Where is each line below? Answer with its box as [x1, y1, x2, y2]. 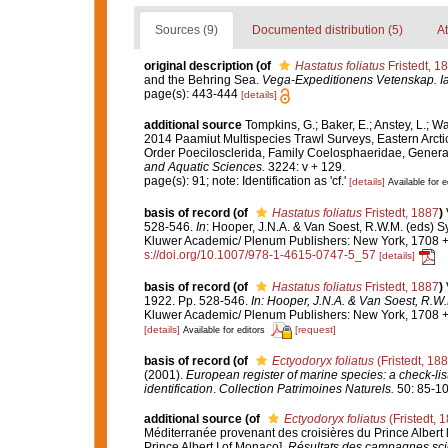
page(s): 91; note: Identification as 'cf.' [143, 174, 349, 189]
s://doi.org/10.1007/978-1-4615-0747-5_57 [143, 248, 376, 263]
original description [143, 59, 253, 74]
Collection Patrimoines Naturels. [218, 381, 394, 396]
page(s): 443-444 [143, 87, 241, 102]
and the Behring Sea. [143, 73, 262, 88]
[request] [294, 324, 336, 336]
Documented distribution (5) [251, 23, 403, 38]
